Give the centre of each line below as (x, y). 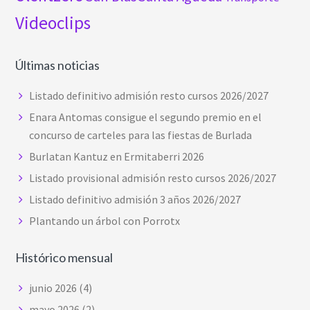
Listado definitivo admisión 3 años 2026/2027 (135, 199)
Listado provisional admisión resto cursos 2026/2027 (153, 177)
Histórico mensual (64, 257)
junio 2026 (53, 288)
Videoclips (53, 22)
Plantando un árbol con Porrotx (105, 220)
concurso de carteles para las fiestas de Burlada (141, 135)
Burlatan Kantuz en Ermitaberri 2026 (117, 156)
